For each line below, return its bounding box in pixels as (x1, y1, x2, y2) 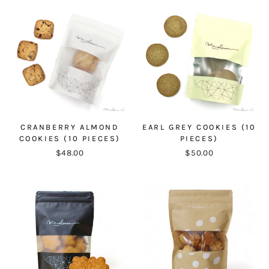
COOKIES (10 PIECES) (19, 133, 121, 143)
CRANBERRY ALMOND (20, 122, 119, 131)
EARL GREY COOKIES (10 (142, 122, 256, 131)
